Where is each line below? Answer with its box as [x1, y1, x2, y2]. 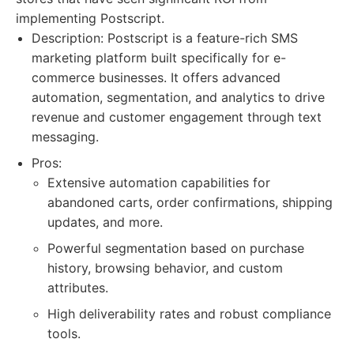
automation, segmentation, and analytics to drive [32, 89, 325, 105]
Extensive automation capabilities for [47, 175, 270, 190]
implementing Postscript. [16, 10, 164, 26]
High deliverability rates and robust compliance [47, 306, 331, 322]
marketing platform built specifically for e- [32, 50, 286, 66]
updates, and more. [47, 214, 163, 230]
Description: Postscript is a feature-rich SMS [32, 30, 298, 46]
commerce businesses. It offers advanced [32, 70, 281, 85]
